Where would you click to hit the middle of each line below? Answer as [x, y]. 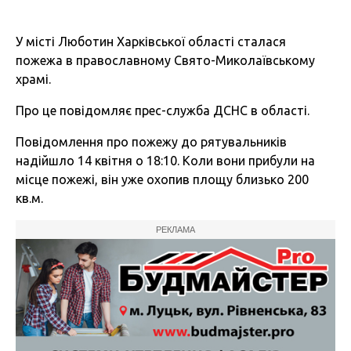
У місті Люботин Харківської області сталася [151, 42]
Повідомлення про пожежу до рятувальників [151, 142]
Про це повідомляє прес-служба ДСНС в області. [163, 111]
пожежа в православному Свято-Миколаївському [165, 61]
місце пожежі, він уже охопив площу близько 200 [162, 180]
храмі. [33, 80]
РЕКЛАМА [175, 230]
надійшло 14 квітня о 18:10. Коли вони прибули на [165, 161]
